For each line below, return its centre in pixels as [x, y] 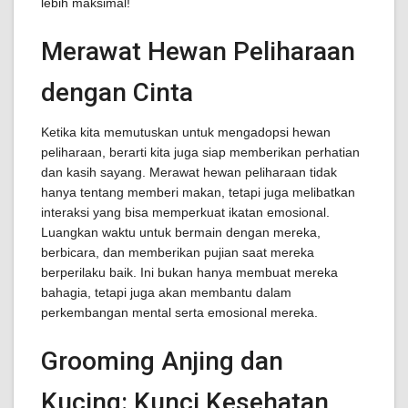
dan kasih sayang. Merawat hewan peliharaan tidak [189, 172]
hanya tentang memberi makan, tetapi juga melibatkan [198, 192]
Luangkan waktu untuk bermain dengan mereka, [181, 232]
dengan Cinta [117, 92]
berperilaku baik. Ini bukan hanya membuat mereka [189, 272]
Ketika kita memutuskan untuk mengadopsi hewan [186, 132]
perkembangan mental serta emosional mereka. [179, 312]
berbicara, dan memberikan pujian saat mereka [178, 252]
